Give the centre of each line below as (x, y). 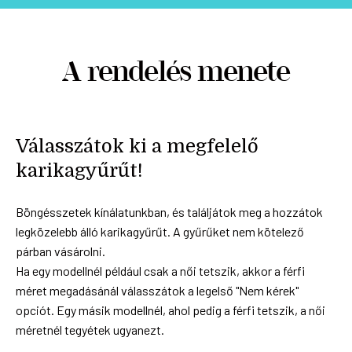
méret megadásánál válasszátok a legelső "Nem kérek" (157, 290)
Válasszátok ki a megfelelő (137, 146)
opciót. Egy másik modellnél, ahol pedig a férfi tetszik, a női (170, 310)
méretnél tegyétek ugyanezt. (90, 329)
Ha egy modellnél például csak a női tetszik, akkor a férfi (160, 270)
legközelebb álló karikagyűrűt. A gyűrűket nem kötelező (160, 231)
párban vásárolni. (60, 251)
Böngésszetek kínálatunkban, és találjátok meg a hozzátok (169, 211)
